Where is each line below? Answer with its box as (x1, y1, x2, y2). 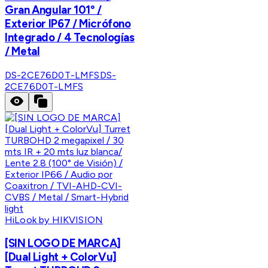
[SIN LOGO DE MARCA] (5, 236, 121, 251)
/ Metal (5, 44, 40, 58)
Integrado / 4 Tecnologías (5, 30, 135, 44)
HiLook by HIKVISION (5, 214, 103, 226)
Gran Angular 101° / (5, 2, 102, 17)
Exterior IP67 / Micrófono (5, 16, 131, 31)
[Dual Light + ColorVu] (5, 250, 117, 264)
